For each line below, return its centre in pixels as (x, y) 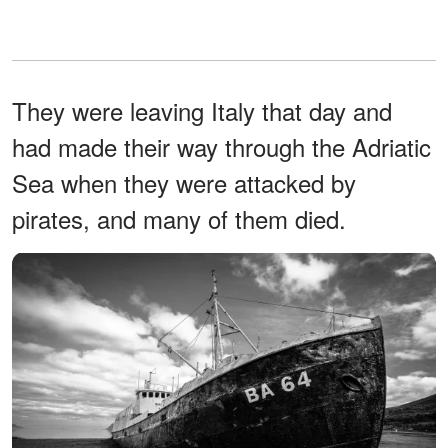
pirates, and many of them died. (179, 219)
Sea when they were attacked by (184, 183)
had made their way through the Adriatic (221, 147)
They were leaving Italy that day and (202, 111)
